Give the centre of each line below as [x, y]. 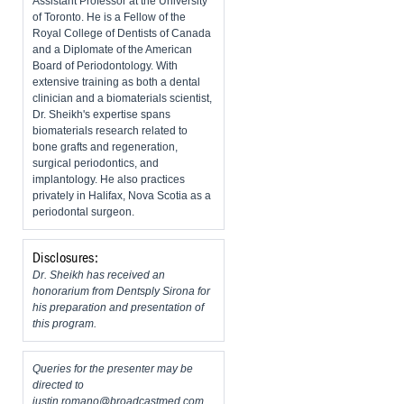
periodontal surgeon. [83, 212]
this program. [64, 324]
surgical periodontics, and [96, 164]
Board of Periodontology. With [105, 66]
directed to [58, 386]
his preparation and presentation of [118, 308]
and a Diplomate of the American [112, 50]
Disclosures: [65, 258]
